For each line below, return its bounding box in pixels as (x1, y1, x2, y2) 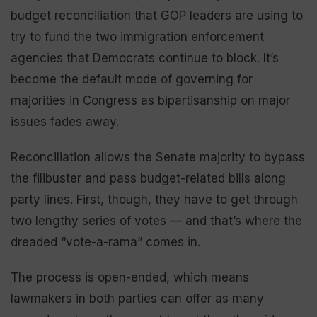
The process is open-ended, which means (11, 270, 249, 284)
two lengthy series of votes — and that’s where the (11, 214, 302, 228)
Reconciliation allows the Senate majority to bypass (11, 150, 305, 164)
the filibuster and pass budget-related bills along (11, 171, 286, 185)
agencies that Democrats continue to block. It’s (11, 51, 279, 65)
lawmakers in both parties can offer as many (11, 292, 264, 306)
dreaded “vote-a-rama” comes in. (11, 235, 200, 249)
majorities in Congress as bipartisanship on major (11, 93, 290, 108)
